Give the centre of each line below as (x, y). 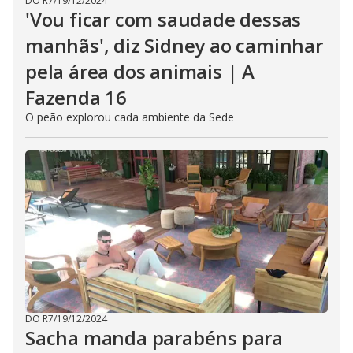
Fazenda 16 (76, 97)
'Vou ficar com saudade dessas (163, 19)
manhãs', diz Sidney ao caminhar (174, 45)
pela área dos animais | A (140, 71)
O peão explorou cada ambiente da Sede (130, 117)
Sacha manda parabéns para (154, 338)
